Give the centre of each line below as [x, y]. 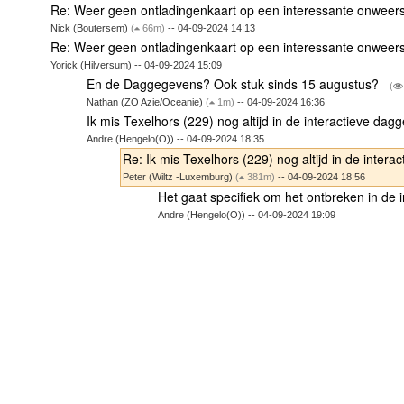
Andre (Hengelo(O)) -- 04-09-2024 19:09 [246, 214]
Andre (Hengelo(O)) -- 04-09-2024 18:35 [175, 138]
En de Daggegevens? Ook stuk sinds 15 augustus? [234, 83]
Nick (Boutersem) [91, 28]
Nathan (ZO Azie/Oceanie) [146, 101]
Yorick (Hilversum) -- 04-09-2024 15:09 [137, 64]
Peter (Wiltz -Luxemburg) [179, 176]
